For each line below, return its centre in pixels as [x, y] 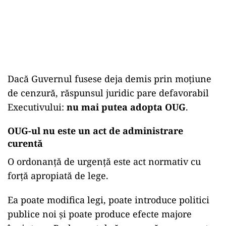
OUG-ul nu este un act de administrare [95, 131]
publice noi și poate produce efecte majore [100, 214]
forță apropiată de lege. [58, 176]
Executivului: [37, 107]
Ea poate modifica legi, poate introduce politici [108, 200]
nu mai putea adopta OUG [126, 107]
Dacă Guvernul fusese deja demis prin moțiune [109, 79]
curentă [25, 144]
